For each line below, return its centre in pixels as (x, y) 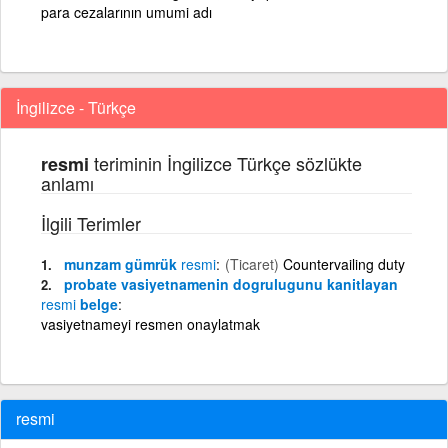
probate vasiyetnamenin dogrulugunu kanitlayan (231, 283)
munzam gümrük (122, 263)
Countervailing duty (344, 263)
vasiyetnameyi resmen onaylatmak (150, 323)
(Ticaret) (252, 263)
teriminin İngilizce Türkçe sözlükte (225, 162)
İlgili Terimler (91, 222)
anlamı (67, 182)
